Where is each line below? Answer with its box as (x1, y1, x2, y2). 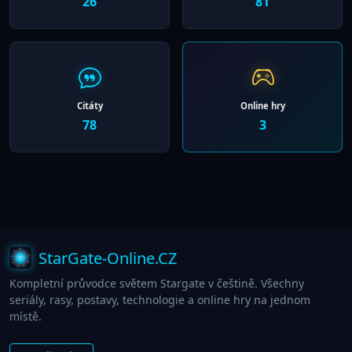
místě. (9, 309, 42, 324)
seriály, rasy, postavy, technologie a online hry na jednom (9, 292, 310, 308)
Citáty (76, 100, 103, 112)
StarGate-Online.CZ (35, 247, 177, 269)
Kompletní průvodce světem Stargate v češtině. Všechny (9, 276, 304, 291)
